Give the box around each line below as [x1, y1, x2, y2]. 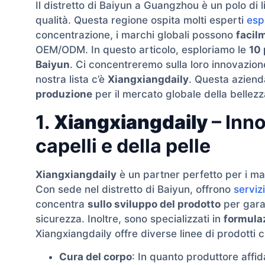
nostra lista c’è [35, 73, 108, 86]
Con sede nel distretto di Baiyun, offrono [35, 183, 234, 195]
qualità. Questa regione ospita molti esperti [35, 14, 247, 27]
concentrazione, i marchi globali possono [35, 29, 236, 41]
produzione [35, 88, 92, 101]
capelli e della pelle [35, 134, 211, 157]
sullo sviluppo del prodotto [88, 198, 221, 210]
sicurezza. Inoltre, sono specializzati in [35, 212, 224, 225]
